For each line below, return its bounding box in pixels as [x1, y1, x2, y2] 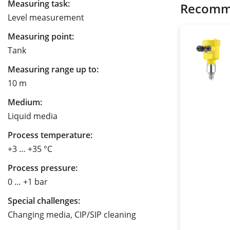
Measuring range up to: [8, 64, 99, 75]
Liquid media [8, 110, 57, 122]
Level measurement [8, 12, 84, 24]
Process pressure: [8, 162, 78, 174]
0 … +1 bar [8, 176, 48, 188]
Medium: [8, 97, 42, 108]
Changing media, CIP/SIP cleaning [8, 209, 136, 221]
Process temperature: [8, 129, 92, 141]
